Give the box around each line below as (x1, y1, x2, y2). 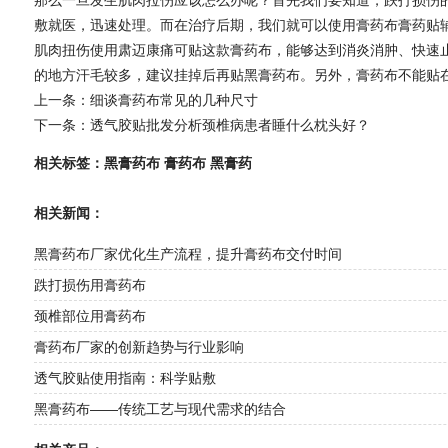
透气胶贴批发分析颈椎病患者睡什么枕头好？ (89, 116, 370, 133)
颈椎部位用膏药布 (33, 308, 146, 324)
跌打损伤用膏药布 (33, 277, 146, 293)
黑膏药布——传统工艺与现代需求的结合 (33, 401, 286, 417)
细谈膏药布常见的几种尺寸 (89, 91, 258, 108)
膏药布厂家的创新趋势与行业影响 (33, 339, 244, 355)
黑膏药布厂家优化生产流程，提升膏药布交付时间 (33, 246, 342, 262)
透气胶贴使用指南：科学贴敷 (33, 370, 216, 386)
